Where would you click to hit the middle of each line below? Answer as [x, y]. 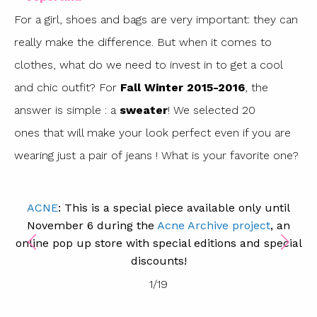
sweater [144, 110]
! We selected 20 [212, 110]
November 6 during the [92, 225]
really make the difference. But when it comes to [143, 42]
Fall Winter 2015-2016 [183, 88]
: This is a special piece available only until [174, 207]
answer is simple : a [67, 110]
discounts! [158, 260]
